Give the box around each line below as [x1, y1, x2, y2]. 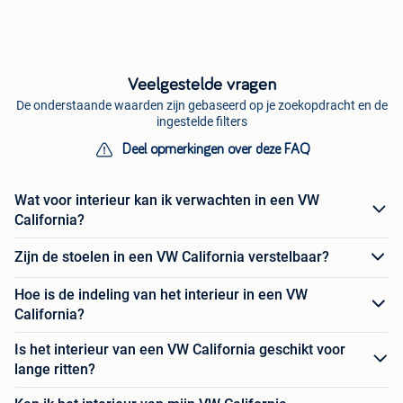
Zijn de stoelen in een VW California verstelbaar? [14, 248, 329, 266]
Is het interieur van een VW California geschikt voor [14, 340, 345, 358]
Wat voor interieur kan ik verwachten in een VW [14, 191, 319, 209]
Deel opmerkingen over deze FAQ [121, 141, 310, 157]
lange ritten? [14, 360, 95, 378]
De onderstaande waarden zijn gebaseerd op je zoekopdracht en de [15, 97, 388, 112]
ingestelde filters [156, 113, 247, 129]
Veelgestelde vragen [127, 75, 276, 94]
